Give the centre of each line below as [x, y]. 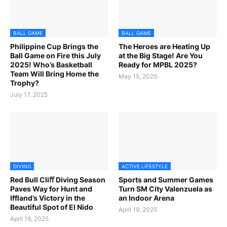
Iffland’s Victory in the [48, 198]
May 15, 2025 [138, 77]
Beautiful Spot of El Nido [52, 207]
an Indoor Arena [146, 198]
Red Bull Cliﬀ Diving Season [58, 180]
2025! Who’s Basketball [51, 65]
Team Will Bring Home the [54, 74]
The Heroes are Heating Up [164, 47]
